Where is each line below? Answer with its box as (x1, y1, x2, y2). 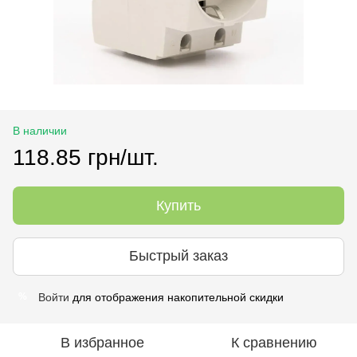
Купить (156, 197, 201, 214)
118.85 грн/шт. (13, 144, 159, 170)
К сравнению (231, 334, 317, 351)
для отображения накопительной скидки (69, 290, 284, 304)
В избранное (60, 334, 144, 351)
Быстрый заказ (129, 248, 228, 265)
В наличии (13, 124, 67, 137)
